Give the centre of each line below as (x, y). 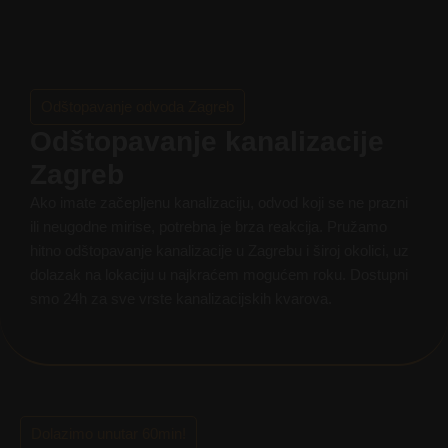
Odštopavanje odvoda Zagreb (137, 106)
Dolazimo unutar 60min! (108, 434)
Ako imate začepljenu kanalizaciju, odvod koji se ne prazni (219, 202)
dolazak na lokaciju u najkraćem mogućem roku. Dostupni (219, 274)
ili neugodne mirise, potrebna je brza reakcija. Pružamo (208, 226)
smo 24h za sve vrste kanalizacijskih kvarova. (181, 298)
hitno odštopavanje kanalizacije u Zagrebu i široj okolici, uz (219, 250)
